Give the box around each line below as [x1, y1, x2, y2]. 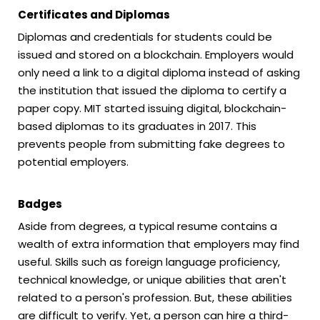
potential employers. [18, 154, 129, 169]
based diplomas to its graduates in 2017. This [18, 118, 256, 134]
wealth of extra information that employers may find [18, 236, 299, 252]
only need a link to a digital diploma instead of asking [18, 64, 300, 80]
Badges [18, 196, 62, 212]
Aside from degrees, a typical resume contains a [18, 219, 277, 234]
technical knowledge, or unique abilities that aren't [18, 272, 286, 288]
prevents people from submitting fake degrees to [18, 136, 285, 151]
